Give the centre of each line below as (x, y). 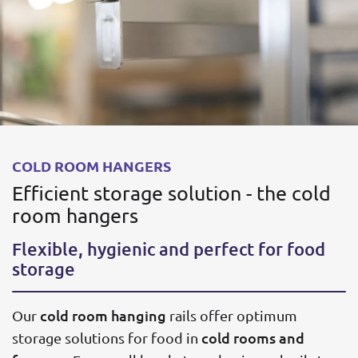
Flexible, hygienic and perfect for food (169, 249)
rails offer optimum (232, 315)
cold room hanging (103, 315)
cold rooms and (253, 337)
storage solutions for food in (107, 337)
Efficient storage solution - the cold (171, 193)
